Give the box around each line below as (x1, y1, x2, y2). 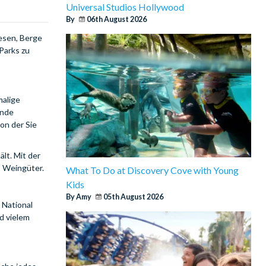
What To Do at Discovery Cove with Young (65, 164, 239, 176)
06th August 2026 (86, 14, 147, 24)
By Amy (65, 192, 93, 201)
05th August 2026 (103, 192, 163, 201)
